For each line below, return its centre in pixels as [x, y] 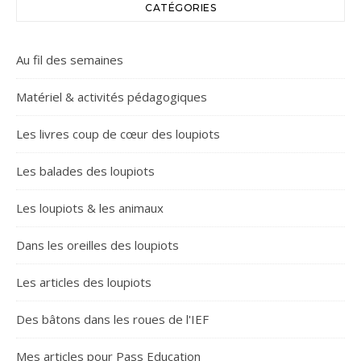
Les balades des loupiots [85, 170]
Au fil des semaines [70, 59]
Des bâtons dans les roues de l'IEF [112, 319]
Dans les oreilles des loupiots [98, 245]
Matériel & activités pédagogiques [112, 96]
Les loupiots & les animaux [90, 207]
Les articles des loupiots [84, 282]
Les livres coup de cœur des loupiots [118, 133]
